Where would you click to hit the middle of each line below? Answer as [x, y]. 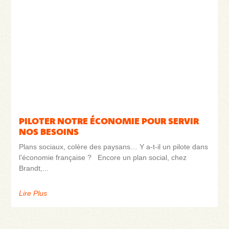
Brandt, [31, 168]
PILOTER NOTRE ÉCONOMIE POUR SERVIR [109, 121]
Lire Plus [33, 193]
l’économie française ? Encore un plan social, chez [103, 157]
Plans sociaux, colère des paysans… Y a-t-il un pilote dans [114, 146]
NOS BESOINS [49, 131]
